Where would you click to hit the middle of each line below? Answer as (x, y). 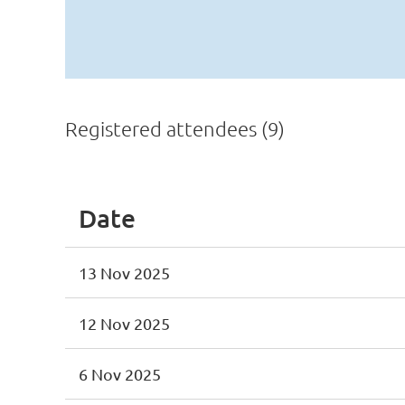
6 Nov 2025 (120, 374)
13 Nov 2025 (124, 273)
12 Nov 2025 (124, 323)
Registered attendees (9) (175, 128)
